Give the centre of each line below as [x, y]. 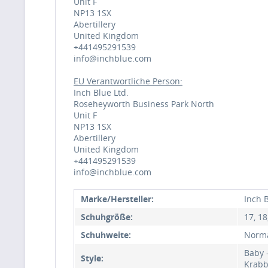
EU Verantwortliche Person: [128, 81]
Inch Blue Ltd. [101, 92]
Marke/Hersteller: [117, 199]
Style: [92, 258]
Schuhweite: [106, 234]
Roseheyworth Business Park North [144, 103]
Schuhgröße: [107, 217]
